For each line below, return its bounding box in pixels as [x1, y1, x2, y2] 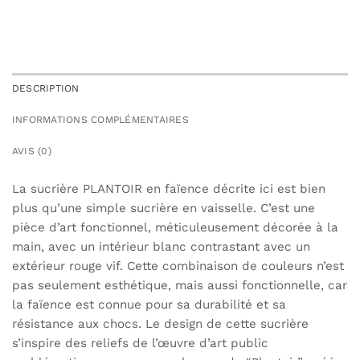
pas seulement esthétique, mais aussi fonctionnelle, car [12, 278, 347, 293]
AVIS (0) [12, 145, 51, 157]
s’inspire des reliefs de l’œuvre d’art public [12, 336, 268, 351]
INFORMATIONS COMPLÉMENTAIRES [12, 114, 189, 126]
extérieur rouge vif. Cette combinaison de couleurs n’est [12, 259, 344, 274]
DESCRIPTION [12, 83, 80, 95]
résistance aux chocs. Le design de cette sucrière [12, 317, 309, 332]
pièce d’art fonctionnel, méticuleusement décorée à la [12, 220, 338, 235]
